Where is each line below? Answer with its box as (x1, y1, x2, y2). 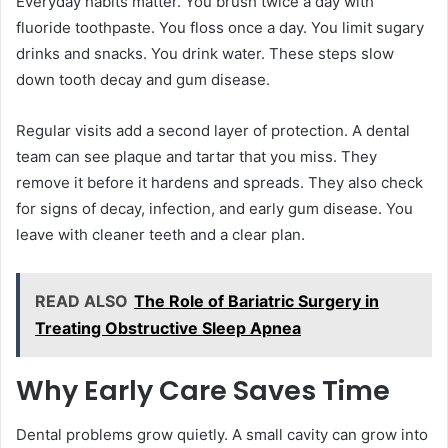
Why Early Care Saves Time (16, 371, 390, 409)
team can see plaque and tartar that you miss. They (16, 146, 377, 166)
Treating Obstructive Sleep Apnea (35, 317, 301, 338)
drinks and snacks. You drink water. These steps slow (16, 43, 394, 63)
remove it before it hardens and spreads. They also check (16, 172, 423, 192)
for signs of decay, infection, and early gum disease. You (16, 198, 413, 218)
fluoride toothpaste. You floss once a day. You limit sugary (16, 17, 424, 37)
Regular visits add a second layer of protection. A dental (16, 120, 410, 140)
